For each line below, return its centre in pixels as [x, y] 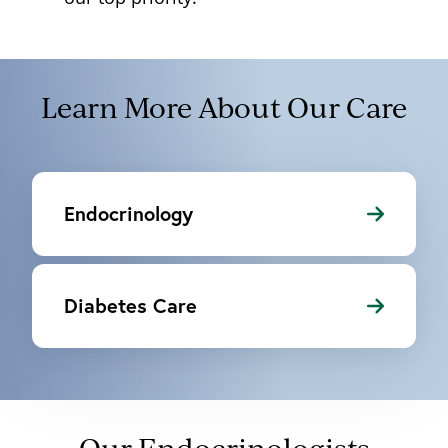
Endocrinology [128, 213]
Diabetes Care [130, 305]
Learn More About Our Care [224, 107]
